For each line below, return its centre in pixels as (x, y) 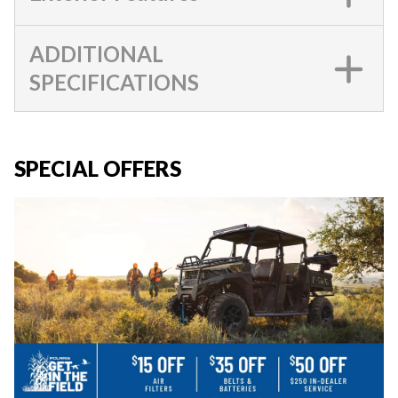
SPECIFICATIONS (114, 82)
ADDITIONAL (96, 54)
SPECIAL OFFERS (98, 168)
